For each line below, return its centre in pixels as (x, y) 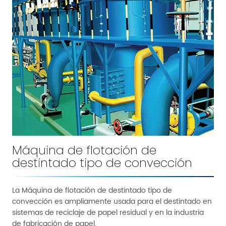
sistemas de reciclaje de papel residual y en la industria (108, 213)
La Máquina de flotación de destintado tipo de (92, 190)
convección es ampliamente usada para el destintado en (112, 202)
